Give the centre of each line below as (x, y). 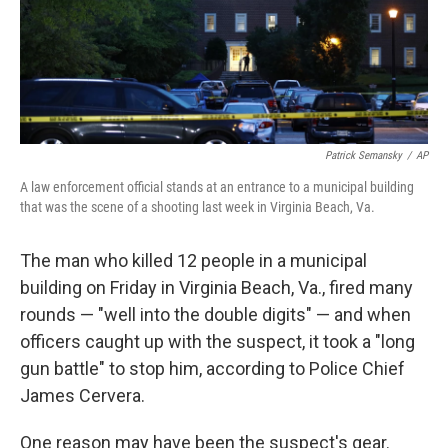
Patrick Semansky (363, 156)
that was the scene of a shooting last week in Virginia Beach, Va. (197, 207)
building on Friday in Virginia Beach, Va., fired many (216, 288)
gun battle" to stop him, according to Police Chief (212, 369)
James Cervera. (82, 396)
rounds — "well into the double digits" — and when (215, 315)
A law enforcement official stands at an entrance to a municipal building (217, 187)
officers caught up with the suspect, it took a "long (217, 342)
